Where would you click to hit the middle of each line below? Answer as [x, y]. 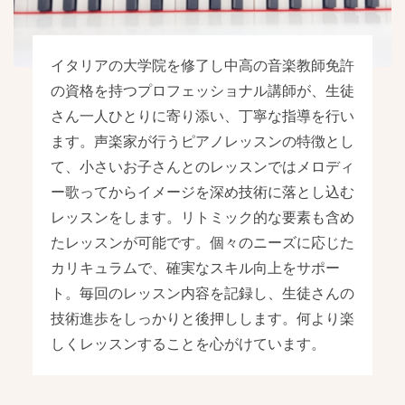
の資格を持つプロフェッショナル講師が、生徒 [202, 90]
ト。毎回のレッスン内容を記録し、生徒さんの [202, 293]
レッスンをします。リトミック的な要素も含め [202, 217]
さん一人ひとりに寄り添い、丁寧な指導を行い [202, 116]
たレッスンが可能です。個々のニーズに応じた [202, 242]
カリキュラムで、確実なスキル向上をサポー [195, 268]
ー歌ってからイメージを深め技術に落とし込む [202, 192]
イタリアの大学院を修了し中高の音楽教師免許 [202, 65]
